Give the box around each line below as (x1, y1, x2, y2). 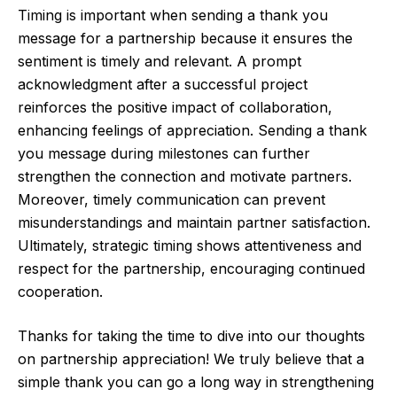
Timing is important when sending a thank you (18, 6, 328, 25)
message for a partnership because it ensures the (18, 29, 353, 48)
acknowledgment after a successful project (18, 75, 307, 94)
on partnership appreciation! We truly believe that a (18, 350, 364, 369)
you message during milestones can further (18, 144, 310, 163)
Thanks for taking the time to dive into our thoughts (18, 327, 365, 346)
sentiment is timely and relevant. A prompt (18, 52, 301, 71)
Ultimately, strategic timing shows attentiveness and (18, 237, 362, 255)
